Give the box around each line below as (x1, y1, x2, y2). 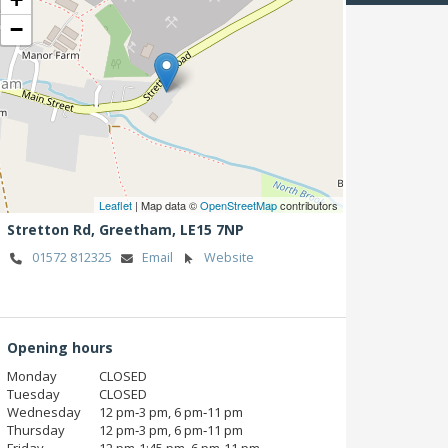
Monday (7, 366, 57, 385)
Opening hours (7, 337, 113, 357)
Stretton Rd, (7, 219, 99, 239)
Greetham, (99, 219, 180, 239)
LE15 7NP (180, 219, 244, 239)
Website (203, 248, 254, 266)
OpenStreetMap (200, 197, 277, 214)
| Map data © (132, 197, 200, 214)
